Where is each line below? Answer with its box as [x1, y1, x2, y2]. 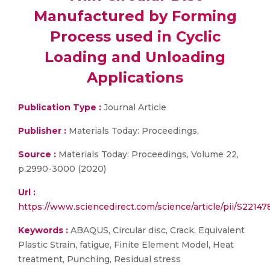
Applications [87, 69, 183, 86]
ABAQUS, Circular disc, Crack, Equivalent [68, 225, 245, 236]
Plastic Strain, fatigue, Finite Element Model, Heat [18, 239, 234, 250]
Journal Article [101, 102, 166, 113]
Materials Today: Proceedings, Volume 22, [56, 149, 239, 160]
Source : [18, 149, 56, 160]
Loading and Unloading [45, 48, 225, 66]
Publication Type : [18, 102, 101, 113]
